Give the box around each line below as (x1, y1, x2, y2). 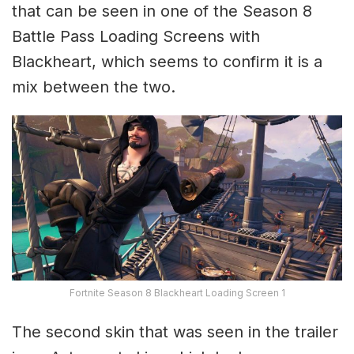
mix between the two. (12, 77, 175, 97)
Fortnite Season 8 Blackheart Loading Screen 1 (69, 287, 285, 299)
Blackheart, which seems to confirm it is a (12, 52, 322, 72)
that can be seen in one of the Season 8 (12, 2, 312, 21)
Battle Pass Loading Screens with (12, 27, 260, 47)
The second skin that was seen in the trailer (12, 322, 338, 342)
